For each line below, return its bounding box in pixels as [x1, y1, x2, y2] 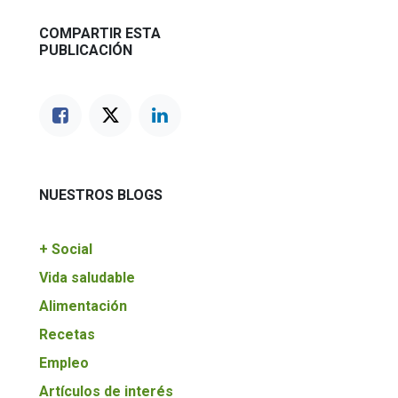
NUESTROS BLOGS [39, 187, 163, 203]
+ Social [39, 241, 92, 258]
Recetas [39, 326, 95, 343]
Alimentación [39, 298, 127, 314]
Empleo [39, 354, 89, 371]
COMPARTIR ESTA [39, 25, 161, 42]
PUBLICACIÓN [39, 42, 132, 59]
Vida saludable [39, 269, 135, 286]
